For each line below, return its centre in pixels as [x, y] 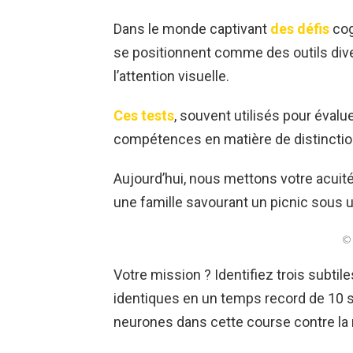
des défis [298, 29]
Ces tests [144, 116]
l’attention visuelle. [171, 76]
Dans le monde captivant [190, 29]
